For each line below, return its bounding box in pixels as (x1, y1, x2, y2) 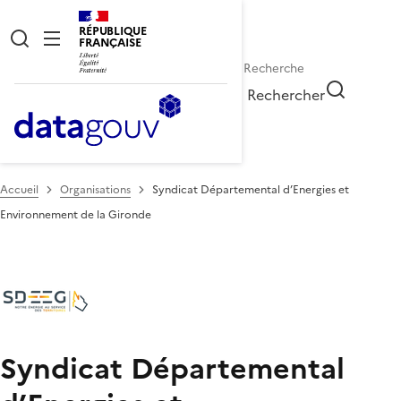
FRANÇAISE (79, 34, 141, 51)
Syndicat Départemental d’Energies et (152, 181, 349, 198)
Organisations (60, 181, 131, 198)
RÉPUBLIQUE (79, 22, 147, 39)
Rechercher (247, 83, 326, 106)
